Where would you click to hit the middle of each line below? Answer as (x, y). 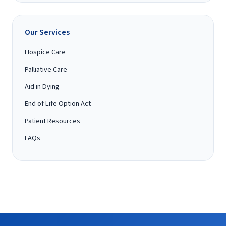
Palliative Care (46, 69)
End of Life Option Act (58, 103)
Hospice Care (45, 52)
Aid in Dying (42, 86)
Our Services (47, 32)
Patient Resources (52, 121)
